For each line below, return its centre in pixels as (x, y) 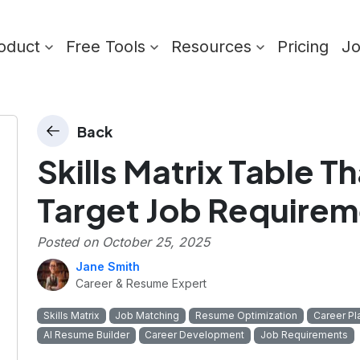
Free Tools (108, 46)
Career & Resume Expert (141, 284)
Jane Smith (108, 267)
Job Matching (147, 316)
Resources (214, 46)
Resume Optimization (246, 316)
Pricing (303, 46)
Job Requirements (304, 335)
